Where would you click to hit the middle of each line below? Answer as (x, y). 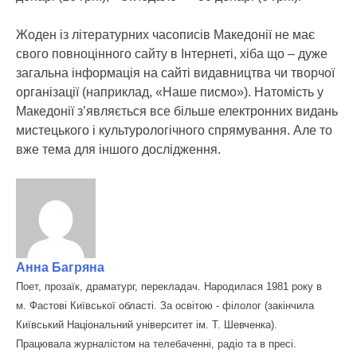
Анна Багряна (60, 267)
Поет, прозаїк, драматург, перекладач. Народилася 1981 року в (169, 286)
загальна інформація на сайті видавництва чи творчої (175, 73)
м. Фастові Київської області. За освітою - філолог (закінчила (165, 306)
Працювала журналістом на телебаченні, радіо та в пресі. (156, 344)
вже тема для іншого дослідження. (118, 149)
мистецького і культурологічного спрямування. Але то (174, 130)
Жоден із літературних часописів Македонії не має (165, 35)
